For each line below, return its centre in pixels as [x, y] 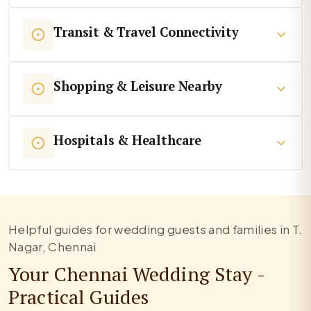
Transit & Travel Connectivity [146, 32]
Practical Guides [79, 296]
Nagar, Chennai [52, 246]
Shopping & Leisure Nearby [138, 86]
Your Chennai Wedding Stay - [136, 274]
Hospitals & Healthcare [127, 141]
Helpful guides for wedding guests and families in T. [155, 229]
